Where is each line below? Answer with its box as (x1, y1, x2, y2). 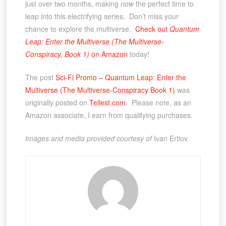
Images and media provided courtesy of (25, 133, 154, 144)
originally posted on (25, 97, 89, 108)
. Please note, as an (125, 97, 191, 108)
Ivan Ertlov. (153, 133, 189, 144)
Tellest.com (89, 97, 126, 108)
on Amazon (89, 49, 128, 60)
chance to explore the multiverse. (25, 24, 135, 34)
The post (25, 72, 55, 83)
